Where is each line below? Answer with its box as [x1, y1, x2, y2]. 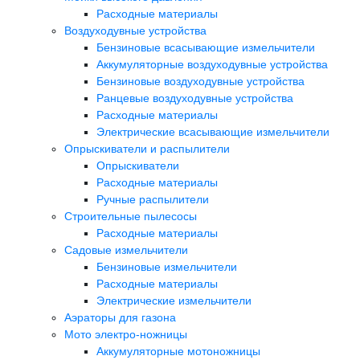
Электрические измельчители [96, 293, 252, 307]
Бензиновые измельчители [96, 260, 237, 273]
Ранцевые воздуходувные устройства [96, 91, 293, 104]
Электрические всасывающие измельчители [96, 125, 329, 138]
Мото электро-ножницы [64, 327, 187, 341]
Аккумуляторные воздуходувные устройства [96, 57, 328, 71]
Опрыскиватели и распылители [64, 141, 230, 155]
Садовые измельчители [64, 243, 188, 256]
